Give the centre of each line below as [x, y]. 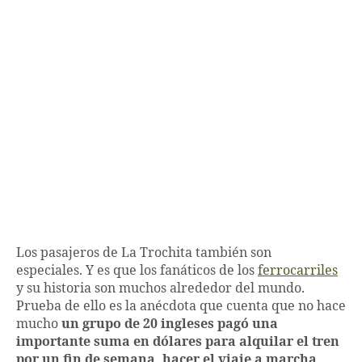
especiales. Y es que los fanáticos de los [137, 271]
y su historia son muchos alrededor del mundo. [160, 289]
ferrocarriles [298, 271]
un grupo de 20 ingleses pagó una [170, 324]
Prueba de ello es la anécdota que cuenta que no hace [181, 307]
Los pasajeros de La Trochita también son [144, 253]
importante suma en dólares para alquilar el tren [178, 342]
